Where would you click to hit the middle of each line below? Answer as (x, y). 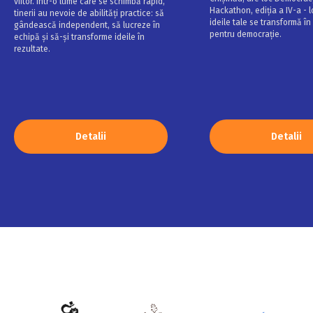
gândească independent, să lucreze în (87, 25)
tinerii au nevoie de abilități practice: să (89, 13)
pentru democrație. (246, 34)
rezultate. (33, 49)
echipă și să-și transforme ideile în (79, 37)
